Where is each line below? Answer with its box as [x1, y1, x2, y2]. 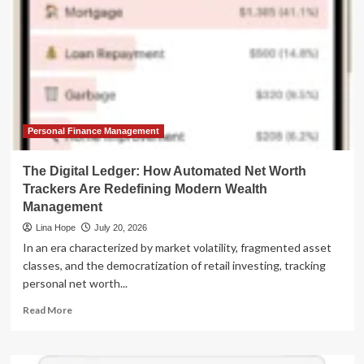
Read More [22, 303, 72, 316]
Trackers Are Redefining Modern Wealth [22, 181, 267, 196]
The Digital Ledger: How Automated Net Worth [22, 163, 306, 178]
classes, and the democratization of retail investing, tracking [22, 258, 326, 272]
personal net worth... [22, 275, 128, 290]
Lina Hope [35, 222, 76, 232]
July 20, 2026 [93, 222, 147, 232]
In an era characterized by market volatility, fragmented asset [22, 240, 331, 254]
